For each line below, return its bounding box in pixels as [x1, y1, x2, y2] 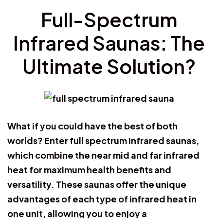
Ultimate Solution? [22, 53, 196, 78]
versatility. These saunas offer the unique [7, 178, 186, 190]
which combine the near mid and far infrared [7, 149, 200, 161]
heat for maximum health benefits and [7, 163, 171, 175]
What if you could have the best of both [7, 120, 178, 131]
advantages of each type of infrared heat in [7, 193, 197, 204]
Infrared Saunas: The [13, 30, 205, 55]
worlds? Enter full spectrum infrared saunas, [7, 134, 199, 146]
